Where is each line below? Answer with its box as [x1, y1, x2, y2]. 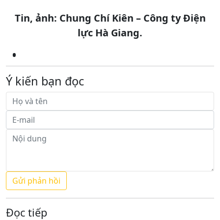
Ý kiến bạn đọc [6, 73, 84, 89]
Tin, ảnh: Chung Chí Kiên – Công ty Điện [14, 11, 206, 25]
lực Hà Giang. [78, 26, 142, 39]
